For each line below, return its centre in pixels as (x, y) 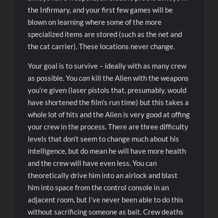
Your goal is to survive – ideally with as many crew (107, 65)
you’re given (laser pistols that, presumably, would (107, 90)
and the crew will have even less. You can (92, 163)
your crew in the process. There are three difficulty (108, 126)
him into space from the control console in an (99, 187)
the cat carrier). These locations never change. (101, 46)
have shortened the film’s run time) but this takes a (109, 102)
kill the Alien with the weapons (140, 78)
